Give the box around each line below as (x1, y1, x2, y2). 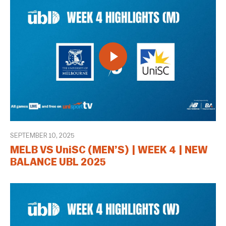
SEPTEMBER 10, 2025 (10, 132, 74, 139)
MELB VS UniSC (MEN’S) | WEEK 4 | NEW (10, 145, 208, 156)
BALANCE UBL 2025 (10, 157, 106, 168)
